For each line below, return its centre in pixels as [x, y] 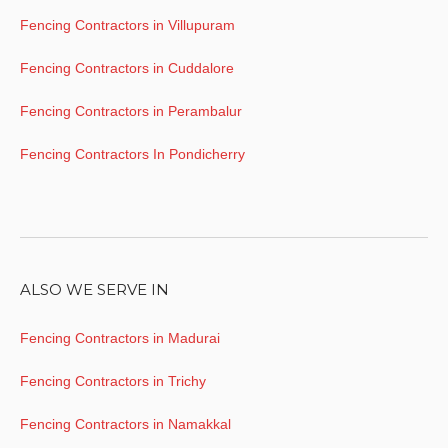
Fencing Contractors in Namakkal [125, 424]
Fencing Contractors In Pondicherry [132, 153]
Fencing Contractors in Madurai [120, 338]
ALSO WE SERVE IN [94, 290]
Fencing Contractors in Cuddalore [127, 67]
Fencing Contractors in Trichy [113, 381]
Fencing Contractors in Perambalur [131, 110]
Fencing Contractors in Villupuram [127, 24]
